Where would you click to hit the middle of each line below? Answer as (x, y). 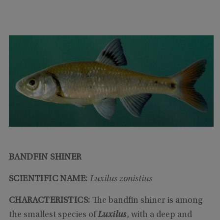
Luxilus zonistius (121, 179)
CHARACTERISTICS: (50, 201)
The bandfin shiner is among (147, 201)
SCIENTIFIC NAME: (49, 179)
